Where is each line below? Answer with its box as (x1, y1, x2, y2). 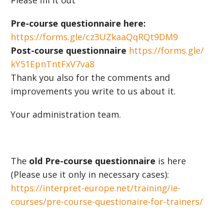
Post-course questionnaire (11, 45, 129, 56)
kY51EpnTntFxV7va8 (11, 58, 95, 70)
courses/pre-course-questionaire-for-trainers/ (11, 196, 203, 207)
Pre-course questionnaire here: (11, 17, 146, 29)
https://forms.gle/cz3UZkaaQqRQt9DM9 (11, 31, 178, 43)
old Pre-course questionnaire (29, 155, 156, 167)
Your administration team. (11, 108, 122, 120)
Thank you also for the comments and (11, 72, 170, 83)
